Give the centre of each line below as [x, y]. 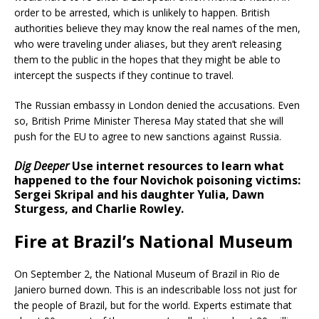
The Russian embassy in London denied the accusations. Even [157, 105]
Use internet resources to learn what [177, 166]
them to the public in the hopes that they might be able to [147, 59]
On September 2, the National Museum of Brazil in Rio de [147, 273]
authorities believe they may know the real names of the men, [157, 28]
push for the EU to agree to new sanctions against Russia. [148, 136]
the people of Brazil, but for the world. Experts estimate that [153, 305]
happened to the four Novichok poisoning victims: [157, 180]
